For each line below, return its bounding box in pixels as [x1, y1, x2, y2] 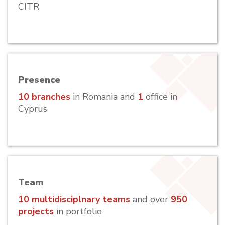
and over [133, 193, 171, 205]
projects [18, 205, 54, 217]
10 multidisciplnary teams [18, 193, 133, 205]
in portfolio [54, 205, 102, 217]
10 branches [18, 91, 70, 103]
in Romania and [70, 91, 138, 103]
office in [146, 91, 177, 103]
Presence [18, 74, 60, 86]
